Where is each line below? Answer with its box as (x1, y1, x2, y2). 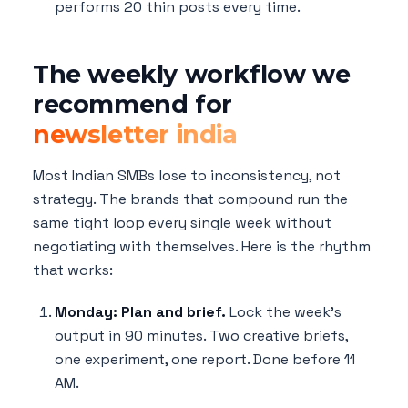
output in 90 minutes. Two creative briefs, (55, 325, 348, 345)
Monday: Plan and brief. (55, 301, 226, 321)
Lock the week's (226, 301, 342, 321)
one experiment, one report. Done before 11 (55, 349, 355, 369)
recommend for (33, 88, 232, 119)
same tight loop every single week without (33, 212, 331, 232)
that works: (33, 260, 113, 280)
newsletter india (33, 118, 238, 149)
